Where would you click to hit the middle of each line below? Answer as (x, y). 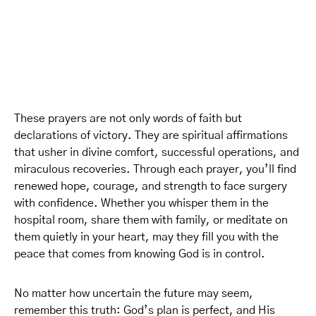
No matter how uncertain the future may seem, (134, 293)
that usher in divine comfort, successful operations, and (157, 152)
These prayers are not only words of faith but (128, 119)
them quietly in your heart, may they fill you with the (146, 237)
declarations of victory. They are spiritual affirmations (151, 135)
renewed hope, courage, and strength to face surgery (151, 186)
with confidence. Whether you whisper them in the (141, 203)
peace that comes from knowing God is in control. (140, 254)
